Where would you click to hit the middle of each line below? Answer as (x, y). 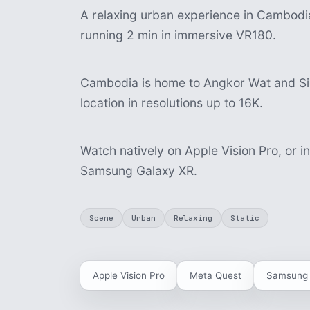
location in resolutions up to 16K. (172, 103)
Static (245, 218)
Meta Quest (216, 275)
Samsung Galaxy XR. (139, 171)
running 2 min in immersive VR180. (178, 35)
